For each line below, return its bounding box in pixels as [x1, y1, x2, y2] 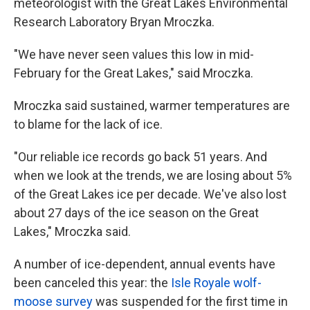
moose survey [14, 293, 93, 309]
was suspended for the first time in [93, 293, 288, 309]
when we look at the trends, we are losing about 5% [14, 167, 292, 183]
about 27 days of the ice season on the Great [14, 205, 259, 220]
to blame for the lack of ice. [14, 116, 163, 131]
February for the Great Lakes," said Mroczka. [14, 65, 253, 80]
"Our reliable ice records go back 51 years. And [14, 149, 267, 164]
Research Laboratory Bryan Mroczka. [14, 14, 215, 29]
